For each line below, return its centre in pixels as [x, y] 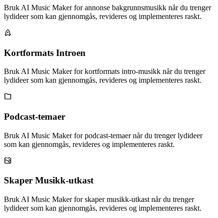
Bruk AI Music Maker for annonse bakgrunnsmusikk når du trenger [108, 7]
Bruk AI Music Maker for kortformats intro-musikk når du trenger [105, 72]
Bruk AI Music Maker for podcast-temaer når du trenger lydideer [103, 135]
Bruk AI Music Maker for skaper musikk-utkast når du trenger [99, 200]
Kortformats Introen [45, 53]
